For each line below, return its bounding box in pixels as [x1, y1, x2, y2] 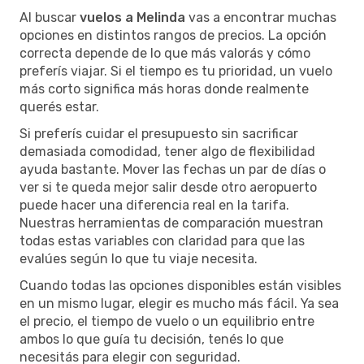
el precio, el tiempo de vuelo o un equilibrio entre [19, 313, 314, 329]
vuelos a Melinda [80, 9, 185, 25]
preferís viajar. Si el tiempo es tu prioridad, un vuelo [19, 63, 332, 79]
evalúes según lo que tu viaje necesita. [19, 250, 258, 266]
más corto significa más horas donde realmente [19, 80, 309, 97]
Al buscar [19, 9, 80, 25]
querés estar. [19, 98, 99, 115]
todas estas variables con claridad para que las [19, 232, 305, 249]
